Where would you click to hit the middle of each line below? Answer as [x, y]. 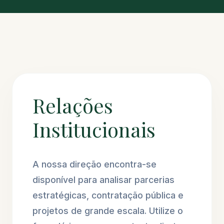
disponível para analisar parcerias [103, 179]
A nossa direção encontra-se [94, 164]
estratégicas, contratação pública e [108, 195]
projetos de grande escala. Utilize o [108, 210]
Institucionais [94, 129]
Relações [73, 105]
